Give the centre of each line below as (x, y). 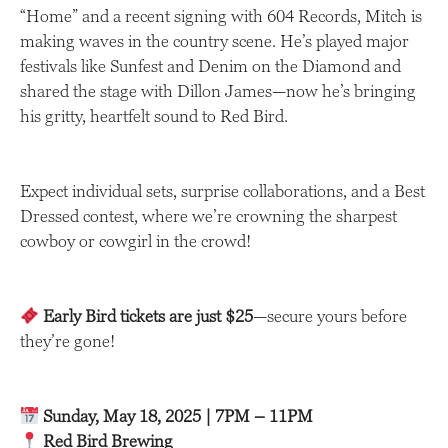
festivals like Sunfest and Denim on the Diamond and (210, 66)
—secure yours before (330, 316)
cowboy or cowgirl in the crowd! (135, 241)
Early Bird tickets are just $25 (148, 316)
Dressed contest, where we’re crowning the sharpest (208, 216)
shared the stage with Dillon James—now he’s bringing (218, 91)
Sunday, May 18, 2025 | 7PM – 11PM (178, 416)
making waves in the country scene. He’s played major (214, 41)
